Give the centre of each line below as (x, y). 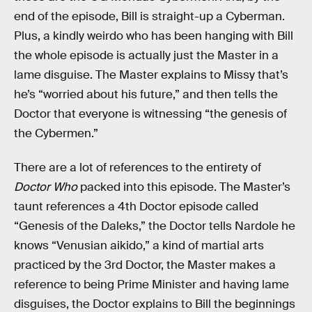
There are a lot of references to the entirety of (138, 168)
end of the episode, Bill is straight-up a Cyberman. (149, 16)
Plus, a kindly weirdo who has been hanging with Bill (154, 36)
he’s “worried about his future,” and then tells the (146, 94)
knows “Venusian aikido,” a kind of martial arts (139, 246)
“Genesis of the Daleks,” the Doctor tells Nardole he (155, 226)
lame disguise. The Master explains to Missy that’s (151, 75)
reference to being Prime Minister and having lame (151, 285)
